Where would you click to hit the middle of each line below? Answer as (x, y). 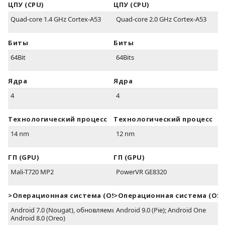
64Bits (125, 58)
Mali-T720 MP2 (32, 172)
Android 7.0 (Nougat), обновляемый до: (71, 210)
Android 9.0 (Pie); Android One (161, 210)
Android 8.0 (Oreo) (38, 218)
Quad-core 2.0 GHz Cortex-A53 (161, 19)
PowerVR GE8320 (141, 172)
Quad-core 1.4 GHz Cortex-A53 (56, 19)
